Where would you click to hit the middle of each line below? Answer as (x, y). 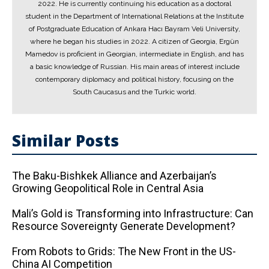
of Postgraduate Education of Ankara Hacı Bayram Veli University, (134, 29)
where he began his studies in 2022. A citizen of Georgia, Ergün (134, 41)
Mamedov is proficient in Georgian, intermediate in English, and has (134, 54)
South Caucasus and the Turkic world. (134, 92)
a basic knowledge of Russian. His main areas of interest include (134, 67)
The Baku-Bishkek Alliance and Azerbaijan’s (114, 176)
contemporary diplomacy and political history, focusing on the (134, 79)
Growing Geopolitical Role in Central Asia (108, 188)
